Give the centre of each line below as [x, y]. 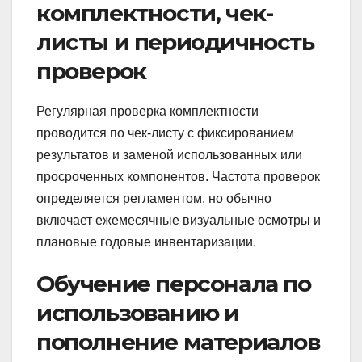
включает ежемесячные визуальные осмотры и [179, 220]
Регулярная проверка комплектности [147, 111]
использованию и [138, 312]
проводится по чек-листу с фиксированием [165, 133]
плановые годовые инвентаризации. [146, 242]
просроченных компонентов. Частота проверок [178, 176]
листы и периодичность [175, 42]
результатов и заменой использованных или [169, 154]
